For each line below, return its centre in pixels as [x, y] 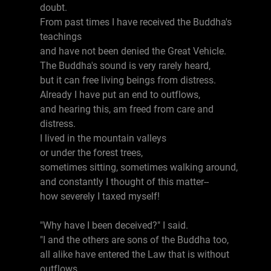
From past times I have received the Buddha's [136, 22]
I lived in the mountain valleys [103, 138]
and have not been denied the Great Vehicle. [133, 51]
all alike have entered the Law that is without [135, 254]
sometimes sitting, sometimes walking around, [139, 167]
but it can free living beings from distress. [128, 80]
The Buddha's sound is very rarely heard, [125, 66]
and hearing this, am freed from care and [127, 109]
